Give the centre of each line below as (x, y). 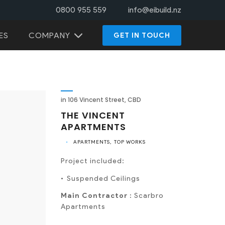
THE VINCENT (93, 115)
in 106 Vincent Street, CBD (101, 100)
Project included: (93, 161)
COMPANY (49, 35)
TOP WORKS (130, 142)
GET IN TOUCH (142, 35)
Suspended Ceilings (104, 179)
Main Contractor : (97, 196)
